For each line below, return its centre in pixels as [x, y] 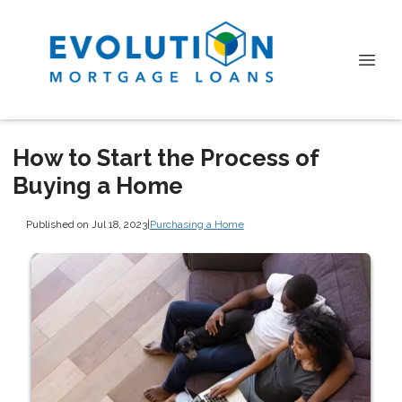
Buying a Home [98, 186]
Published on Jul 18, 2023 [86, 224]
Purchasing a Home [197, 224]
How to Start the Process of [166, 158]
